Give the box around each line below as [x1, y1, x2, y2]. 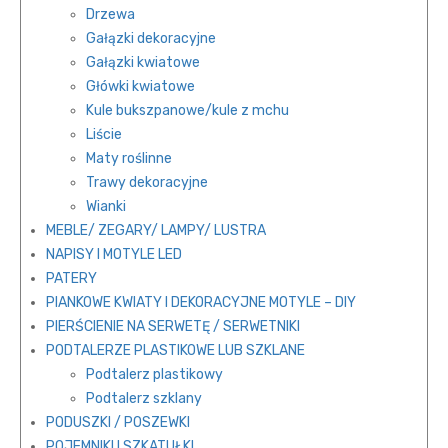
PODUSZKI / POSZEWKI [46, 414, 190, 432]
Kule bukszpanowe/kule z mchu [86, 102, 289, 120]
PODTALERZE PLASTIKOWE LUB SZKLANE [46, 342, 305, 360]
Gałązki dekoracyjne [86, 30, 216, 48]
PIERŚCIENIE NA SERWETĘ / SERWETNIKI [46, 318, 300, 336]
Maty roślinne [86, 150, 172, 168]
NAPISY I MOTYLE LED [46, 246, 182, 264]
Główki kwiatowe [86, 78, 195, 96]
